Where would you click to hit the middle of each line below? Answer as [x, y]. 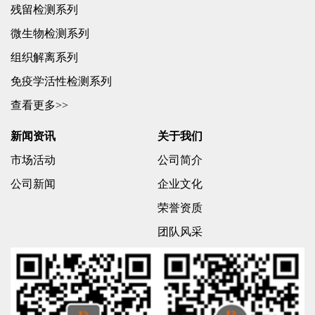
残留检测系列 [44, 9]
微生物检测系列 [50, 33]
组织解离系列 [44, 57]
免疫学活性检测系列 [61, 81]
